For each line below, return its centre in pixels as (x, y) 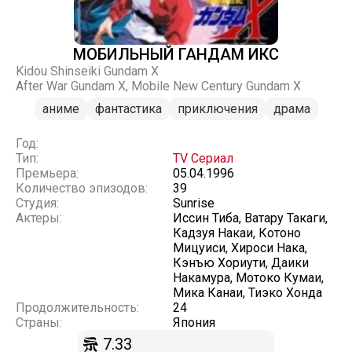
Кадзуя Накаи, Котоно (237, 233)
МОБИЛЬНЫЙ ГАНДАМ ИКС (176, 54)
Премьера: (47, 173)
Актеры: (39, 218)
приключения (217, 109)
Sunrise (194, 203)
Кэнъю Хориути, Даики (241, 263)
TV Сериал (203, 158)
